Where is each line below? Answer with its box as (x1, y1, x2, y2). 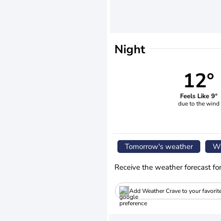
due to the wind (178, 99, 220, 108)
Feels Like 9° (180, 91, 218, 101)
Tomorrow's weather (125, 142, 193, 151)
